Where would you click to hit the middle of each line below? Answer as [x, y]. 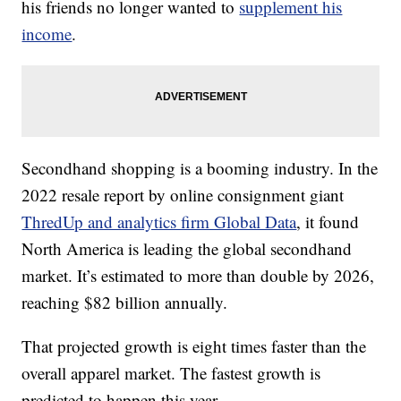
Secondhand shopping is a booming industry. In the [200, 167]
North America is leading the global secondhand [187, 248]
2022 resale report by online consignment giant [183, 194]
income [47, 33]
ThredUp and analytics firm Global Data [159, 221]
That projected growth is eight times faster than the [194, 346]
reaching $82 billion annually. [125, 302]
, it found [328, 221]
